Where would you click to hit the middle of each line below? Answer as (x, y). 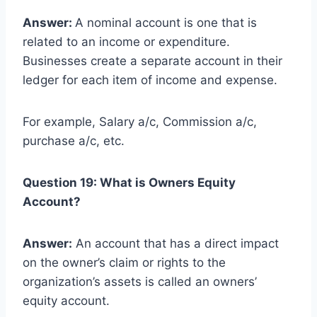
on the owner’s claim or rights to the (124, 262)
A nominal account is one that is (166, 22)
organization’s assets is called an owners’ (140, 281)
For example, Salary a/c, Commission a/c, (140, 121)
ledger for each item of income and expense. (150, 80)
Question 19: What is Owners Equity (129, 182)
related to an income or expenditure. (126, 41)
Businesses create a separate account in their (152, 60)
